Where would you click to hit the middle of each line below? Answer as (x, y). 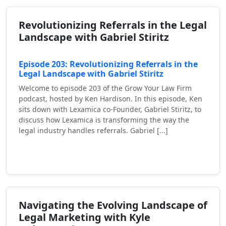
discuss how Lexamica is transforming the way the (104, 120)
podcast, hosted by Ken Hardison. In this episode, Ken (110, 99)
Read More (52, 153)
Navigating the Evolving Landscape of (113, 205)
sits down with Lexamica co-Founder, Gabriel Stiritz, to (110, 109)
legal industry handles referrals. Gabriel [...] (93, 131)
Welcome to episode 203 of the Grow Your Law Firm (105, 88)
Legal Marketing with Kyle (84, 217)
